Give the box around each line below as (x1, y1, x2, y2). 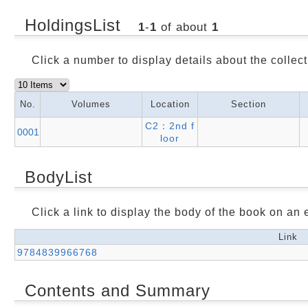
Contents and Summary (25, 281, 210, 300)
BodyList (25, 168, 93, 186)
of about (156, 21, 212, 34)
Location (150, 99, 190, 109)
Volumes (71, 99, 111, 109)
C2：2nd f (145, 120, 195, 131)
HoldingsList (25, 16, 126, 34)
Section (231, 99, 266, 109)
